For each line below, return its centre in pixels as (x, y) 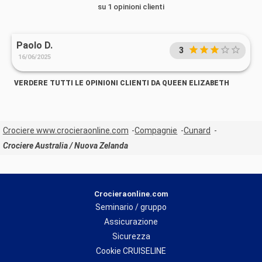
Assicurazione (131, 222)
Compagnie (156, 131)
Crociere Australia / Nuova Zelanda (65, 146)
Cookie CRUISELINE (131, 251)
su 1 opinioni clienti (131, 7)
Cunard (197, 131)
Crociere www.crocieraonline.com (65, 131)
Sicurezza (131, 237)
